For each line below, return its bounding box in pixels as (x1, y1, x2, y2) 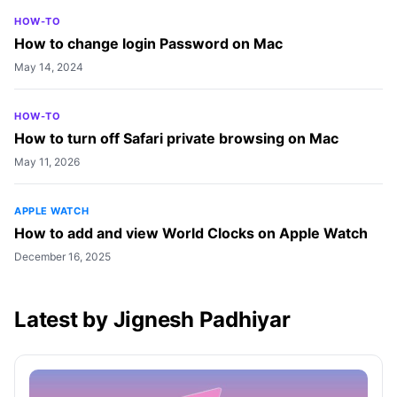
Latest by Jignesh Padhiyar (14, 307, 291, 332)
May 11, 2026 (14, 155, 80, 168)
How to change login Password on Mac (14, 35, 283, 52)
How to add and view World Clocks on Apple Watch (14, 224, 368, 242)
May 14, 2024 (14, 60, 83, 74)
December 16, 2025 (14, 250, 111, 263)
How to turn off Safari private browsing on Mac (14, 129, 339, 147)
